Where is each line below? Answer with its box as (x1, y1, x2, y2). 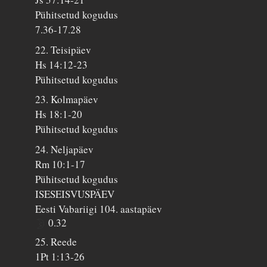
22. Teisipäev (35, 42, 92, 57)
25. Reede (35, 235, 77, 249)
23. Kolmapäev (35, 92, 99, 107)
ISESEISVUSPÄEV (35, 187, 115, 201)
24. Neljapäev (35, 142, 94, 156)
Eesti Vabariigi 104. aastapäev (35, 201, 163, 216)
